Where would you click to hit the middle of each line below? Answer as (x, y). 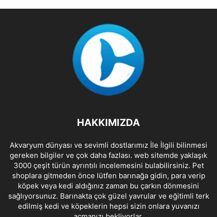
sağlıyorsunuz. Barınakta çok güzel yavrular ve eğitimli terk (108, 196)
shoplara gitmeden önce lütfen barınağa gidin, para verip (108, 175)
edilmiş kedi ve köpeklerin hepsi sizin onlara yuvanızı (108, 206)
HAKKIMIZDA (108, 122)
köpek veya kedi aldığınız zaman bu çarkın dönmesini (108, 186)
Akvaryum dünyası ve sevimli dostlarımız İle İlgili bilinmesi (108, 145)
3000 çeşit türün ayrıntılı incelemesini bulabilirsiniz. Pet (108, 165)
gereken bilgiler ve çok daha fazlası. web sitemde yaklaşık (108, 155)
